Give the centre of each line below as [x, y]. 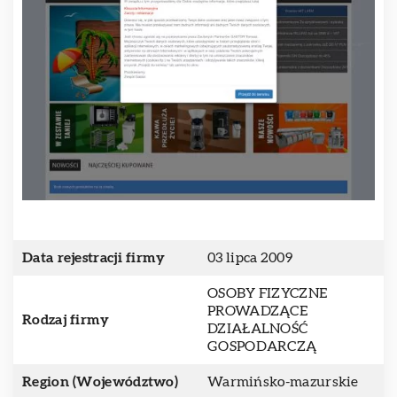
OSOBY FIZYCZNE [268, 293]
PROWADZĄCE [258, 311]
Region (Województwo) [100, 382]
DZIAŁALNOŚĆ [258, 329]
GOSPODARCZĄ [262, 346]
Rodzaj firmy [66, 320]
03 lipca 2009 [250, 258]
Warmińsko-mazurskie [283, 382]
